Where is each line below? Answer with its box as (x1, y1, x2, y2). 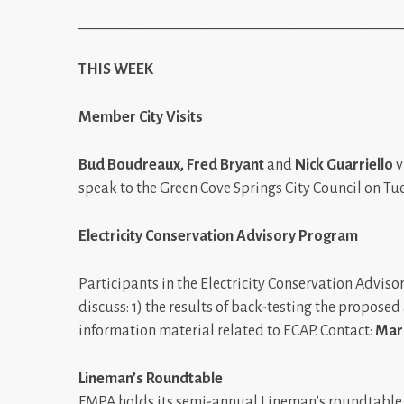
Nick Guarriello (295, 156, 396, 173)
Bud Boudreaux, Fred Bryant (78, 156, 267, 173)
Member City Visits (78, 108, 203, 125)
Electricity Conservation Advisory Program (78, 227, 358, 244)
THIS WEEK (78, 60, 153, 78)
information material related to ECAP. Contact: (78, 322, 375, 339)
